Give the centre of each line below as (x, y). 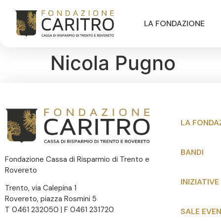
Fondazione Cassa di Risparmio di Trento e (77, 159)
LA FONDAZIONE (174, 23)
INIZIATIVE (200, 182)
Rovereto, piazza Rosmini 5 (51, 199)
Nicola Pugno (113, 63)
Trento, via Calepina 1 (41, 188)
